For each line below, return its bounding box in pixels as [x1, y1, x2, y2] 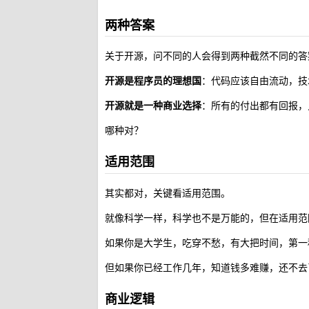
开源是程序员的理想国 [105, 73, 201, 88]
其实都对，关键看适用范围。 [105, 185, 230, 199]
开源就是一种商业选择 [105, 98, 201, 112]
